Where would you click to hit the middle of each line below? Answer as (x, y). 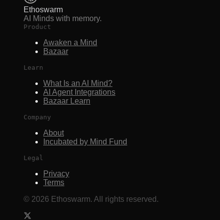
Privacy (56, 174)
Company (37, 117)
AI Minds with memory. (63, 19)
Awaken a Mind (70, 43)
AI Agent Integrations (79, 92)
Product (37, 27)
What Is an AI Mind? (78, 83)
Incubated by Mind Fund (85, 142)
